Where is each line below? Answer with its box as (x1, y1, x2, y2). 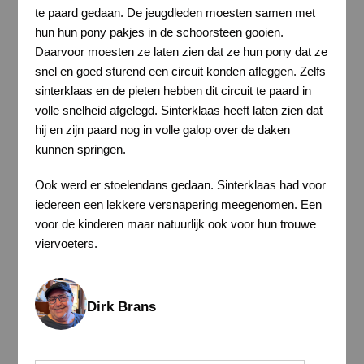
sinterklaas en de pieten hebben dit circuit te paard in (34, 84, 311, 98)
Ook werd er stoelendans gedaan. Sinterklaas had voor (34, 177, 326, 192)
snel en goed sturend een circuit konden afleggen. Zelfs (34, 64, 326, 79)
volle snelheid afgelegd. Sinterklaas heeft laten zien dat (34, 103, 323, 118)
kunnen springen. (34, 142, 126, 157)
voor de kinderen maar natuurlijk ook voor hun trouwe (34, 216, 316, 231)
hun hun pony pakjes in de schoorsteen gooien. (34, 25, 284, 40)
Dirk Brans (86, 298, 156, 314)
